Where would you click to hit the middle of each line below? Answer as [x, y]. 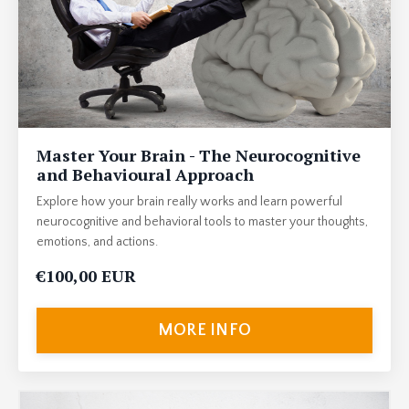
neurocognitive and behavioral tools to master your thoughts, [202, 222]
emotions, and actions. [97, 242]
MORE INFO [204, 330]
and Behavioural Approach [145, 175]
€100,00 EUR [86, 276]
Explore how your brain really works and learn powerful [189, 202]
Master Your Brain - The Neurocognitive [199, 156]
